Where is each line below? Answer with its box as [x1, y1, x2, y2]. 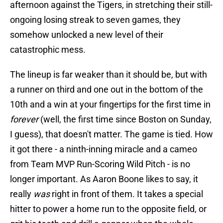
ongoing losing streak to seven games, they [10, 14, 181, 25]
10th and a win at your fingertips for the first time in [10, 99, 211, 110]
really [10, 189, 33, 200]
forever [10, 114, 38, 125]
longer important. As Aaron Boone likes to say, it [10, 174, 198, 185]
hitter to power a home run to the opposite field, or [10, 204, 207, 215]
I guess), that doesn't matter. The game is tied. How [10, 129, 213, 140]
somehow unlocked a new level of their [10, 29, 163, 40]
